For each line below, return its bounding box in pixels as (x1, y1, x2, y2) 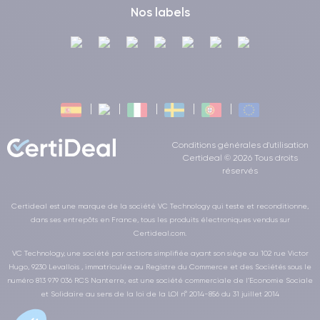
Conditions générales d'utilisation (171, 139, 309, 150)
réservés (222, 165, 258, 176)
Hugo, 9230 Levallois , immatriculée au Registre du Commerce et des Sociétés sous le (9, 262, 311, 271)
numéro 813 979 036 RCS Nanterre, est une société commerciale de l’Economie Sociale (7, 276, 313, 284)
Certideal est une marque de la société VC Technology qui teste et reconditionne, (11, 201, 309, 210)
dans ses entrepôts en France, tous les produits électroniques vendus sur (30, 215, 290, 224)
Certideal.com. (134, 229, 186, 237)
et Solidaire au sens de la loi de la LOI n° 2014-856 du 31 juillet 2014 (41, 289, 279, 298)
